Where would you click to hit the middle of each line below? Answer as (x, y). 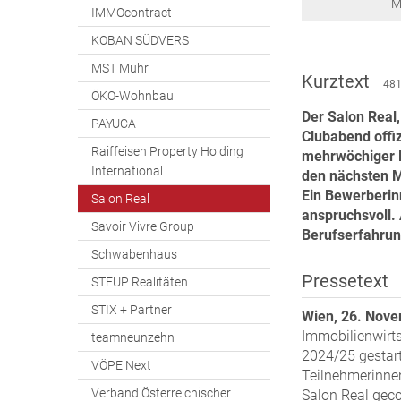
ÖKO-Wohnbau (132, 96)
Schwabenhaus (134, 254)
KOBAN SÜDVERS (140, 40)
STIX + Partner (132, 310)
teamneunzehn (133, 337)
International (127, 171)
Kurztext (338, 82)
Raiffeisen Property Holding (167, 151)
